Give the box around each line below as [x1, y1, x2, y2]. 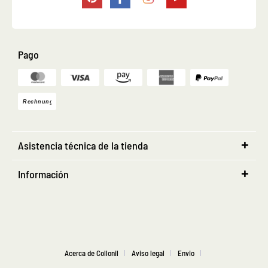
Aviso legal [132, 248, 165, 258]
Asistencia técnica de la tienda [18, 139, 148, 153]
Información [18, 167, 69, 181]
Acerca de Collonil [65, 248, 118, 258]
